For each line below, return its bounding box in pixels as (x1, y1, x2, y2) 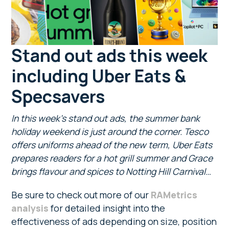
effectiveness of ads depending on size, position (11, 215, 217, 227)
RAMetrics (151, 188, 198, 201)
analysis (11, 201, 49, 214)
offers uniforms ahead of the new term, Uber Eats (11, 138, 213, 151)
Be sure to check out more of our (11, 188, 151, 201)
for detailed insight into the (49, 201, 166, 214)
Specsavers (11, 84, 105, 108)
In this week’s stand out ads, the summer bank (11, 111, 200, 124)
